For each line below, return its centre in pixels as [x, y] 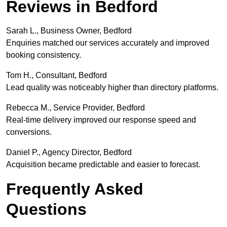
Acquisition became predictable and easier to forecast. [103, 165]
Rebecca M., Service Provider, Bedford [75, 108]
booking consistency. [44, 55]
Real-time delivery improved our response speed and [101, 120]
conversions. [29, 132]
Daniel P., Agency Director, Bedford [69, 153]
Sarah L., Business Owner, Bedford [69, 31]
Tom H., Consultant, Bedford [56, 75]
